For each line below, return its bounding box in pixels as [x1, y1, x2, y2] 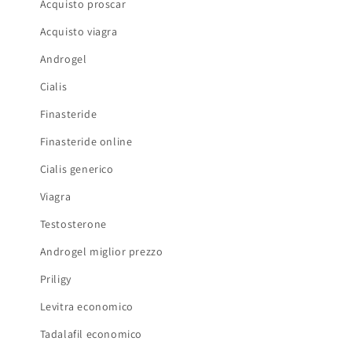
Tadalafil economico [39, 326, 143, 341]
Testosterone [39, 216, 107, 231]
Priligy [39, 271, 71, 286]
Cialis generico [39, 161, 114, 176]
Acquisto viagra [39, 24, 118, 38]
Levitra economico [39, 299, 134, 313]
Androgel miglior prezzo [39, 244, 163, 258]
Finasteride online [39, 134, 133, 148]
